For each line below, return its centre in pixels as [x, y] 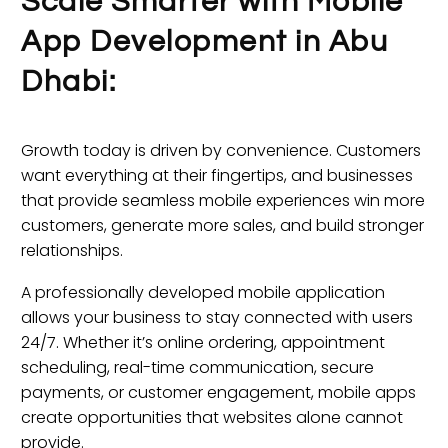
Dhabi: [68, 81]
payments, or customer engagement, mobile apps [218, 393]
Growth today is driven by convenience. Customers [221, 150]
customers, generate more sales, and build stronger [222, 225]
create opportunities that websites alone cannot [212, 418]
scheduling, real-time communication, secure [197, 368]
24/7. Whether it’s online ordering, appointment [203, 343]
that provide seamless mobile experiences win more [223, 200]
